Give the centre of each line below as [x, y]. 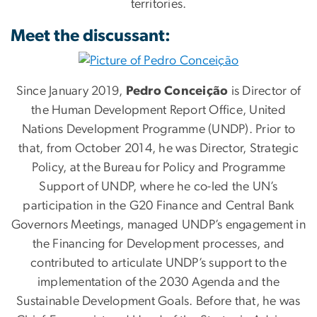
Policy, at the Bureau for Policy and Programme [158, 168]
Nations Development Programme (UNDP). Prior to [158, 130]
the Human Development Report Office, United [158, 111]
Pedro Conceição [177, 92]
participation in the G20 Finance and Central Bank [158, 206]
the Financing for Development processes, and [158, 244]
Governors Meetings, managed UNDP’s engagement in [158, 225]
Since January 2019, [71, 92]
